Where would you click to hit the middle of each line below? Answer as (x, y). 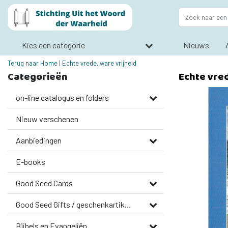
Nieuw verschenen (47, 119)
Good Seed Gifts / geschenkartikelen (128, 204)
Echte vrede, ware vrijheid (99, 63)
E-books (31, 162)
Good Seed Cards (44, 183)
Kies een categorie (53, 45)
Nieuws (196, 45)
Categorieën (38, 77)
